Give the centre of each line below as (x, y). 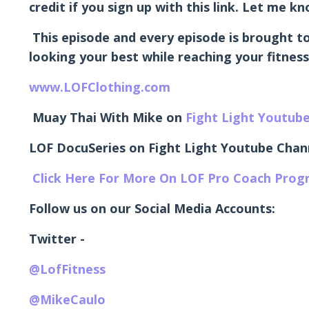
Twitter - (57, 239)
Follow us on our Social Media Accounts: (152, 209)
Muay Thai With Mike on (107, 118)
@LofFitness (69, 269)
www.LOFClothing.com (100, 87)
